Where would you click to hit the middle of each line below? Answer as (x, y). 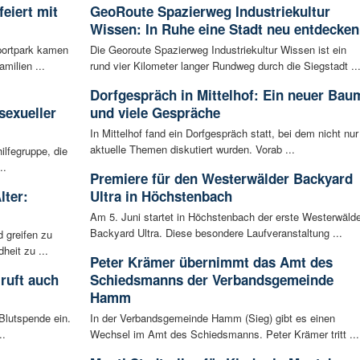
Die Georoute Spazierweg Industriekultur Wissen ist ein (218, 49)
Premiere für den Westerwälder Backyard (221, 178)
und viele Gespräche (155, 112)
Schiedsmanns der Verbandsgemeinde (211, 279)
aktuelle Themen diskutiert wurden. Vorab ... (192, 149)
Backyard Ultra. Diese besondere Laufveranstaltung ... (216, 232)
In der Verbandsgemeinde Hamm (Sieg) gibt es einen (212, 317)
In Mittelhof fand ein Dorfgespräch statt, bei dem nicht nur (224, 133)
